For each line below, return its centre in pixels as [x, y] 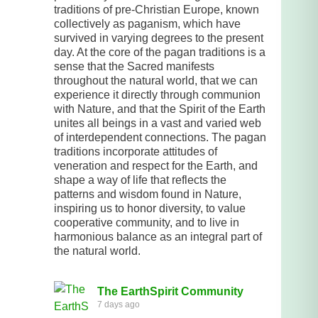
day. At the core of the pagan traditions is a [160, 52]
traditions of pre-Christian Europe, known [157, 9]
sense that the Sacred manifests [134, 66]
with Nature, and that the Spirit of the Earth [160, 109]
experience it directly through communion [157, 94]
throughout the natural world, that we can [156, 80]
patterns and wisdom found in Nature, [148, 194]
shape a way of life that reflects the [140, 180]
